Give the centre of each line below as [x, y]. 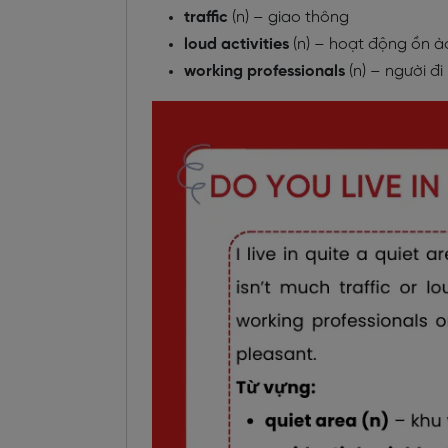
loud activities [236, 44]
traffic [208, 17]
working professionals [264, 71]
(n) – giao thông [290, 17]
